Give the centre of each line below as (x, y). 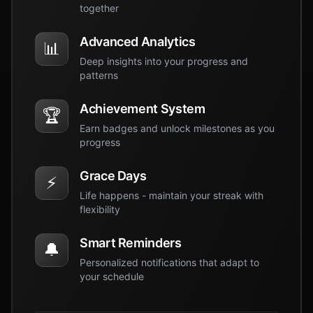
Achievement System (143, 109)
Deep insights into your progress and (164, 61)
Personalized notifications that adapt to (169, 262)
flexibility (100, 209)
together (99, 8)
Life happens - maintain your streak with (172, 195)
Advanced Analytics (138, 42)
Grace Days (113, 176)
